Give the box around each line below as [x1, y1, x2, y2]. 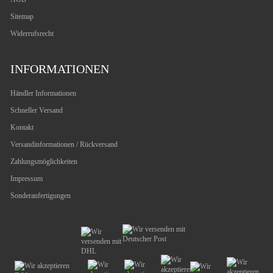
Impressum [10, 174, 43, 183]
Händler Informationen [10, 89, 76, 98]
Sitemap [10, 12, 34, 21]
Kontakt [10, 123, 34, 132]
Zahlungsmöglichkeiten [10, 157, 77, 166]
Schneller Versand [10, 106, 63, 115]
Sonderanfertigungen [10, 191, 71, 200]
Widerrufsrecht [10, 29, 54, 38]
